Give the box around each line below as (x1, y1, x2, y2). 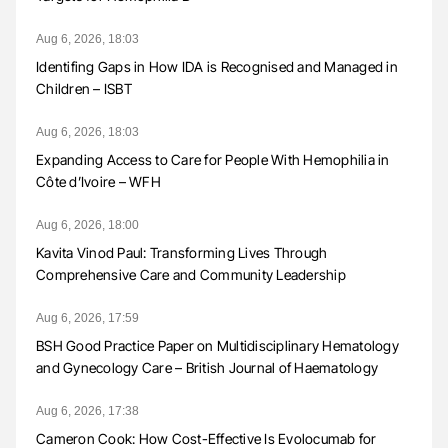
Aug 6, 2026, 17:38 (36, 403, 139, 418)
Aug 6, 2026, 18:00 (36, 217, 139, 232)
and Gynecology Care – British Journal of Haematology (36, 358, 378, 376)
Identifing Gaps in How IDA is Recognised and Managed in (36, 57, 398, 75)
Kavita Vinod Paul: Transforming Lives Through (36, 243, 328, 261)
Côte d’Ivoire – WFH (36, 172, 161, 190)
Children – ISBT (36, 79, 132, 97)
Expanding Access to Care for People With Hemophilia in (36, 150, 390, 168)
